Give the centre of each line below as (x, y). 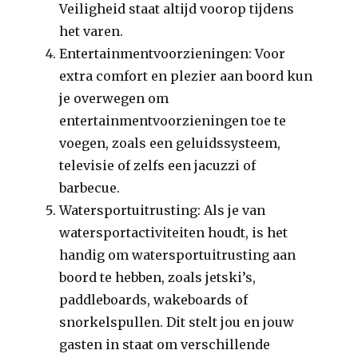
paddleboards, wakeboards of (154, 300)
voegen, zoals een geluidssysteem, (170, 143)
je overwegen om (114, 98)
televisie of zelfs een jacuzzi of (158, 165)
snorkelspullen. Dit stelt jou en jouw (177, 322)
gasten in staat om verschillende (165, 344)
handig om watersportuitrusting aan (178, 255)
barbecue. (90, 188)
